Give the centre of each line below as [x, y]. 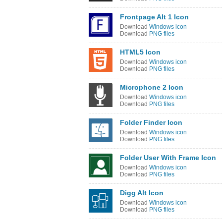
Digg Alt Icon [142, 193]
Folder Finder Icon [151, 122]
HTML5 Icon [140, 52]
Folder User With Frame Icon [168, 158]
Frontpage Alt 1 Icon [154, 17]
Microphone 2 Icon [152, 87]
